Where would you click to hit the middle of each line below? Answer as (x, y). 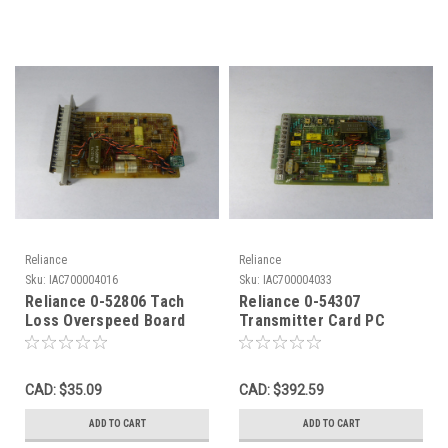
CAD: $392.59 (281, 389)
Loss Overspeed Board (105, 320)
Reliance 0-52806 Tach (105, 301)
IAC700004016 (83, 279)
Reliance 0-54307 (299, 301)
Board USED (280, 339)
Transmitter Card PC (312, 320)
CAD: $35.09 (63, 389)
